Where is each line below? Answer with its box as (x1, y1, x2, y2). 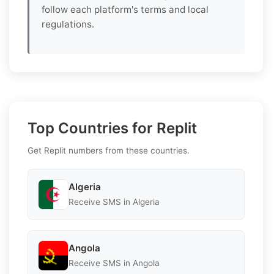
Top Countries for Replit (28, 119, 197, 137)
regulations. (42, 18, 94, 30)
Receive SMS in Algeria (68, 197, 160, 207)
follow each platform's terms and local (42, 3, 209, 15)
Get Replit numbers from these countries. (28, 145, 190, 155)
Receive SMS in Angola (68, 258, 160, 268)
